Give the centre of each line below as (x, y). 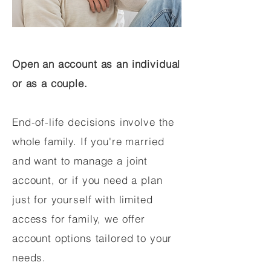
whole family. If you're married (88, 141)
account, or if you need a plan (87, 180)
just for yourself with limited (83, 199)
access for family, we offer (79, 219)
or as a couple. (50, 83)
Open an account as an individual (96, 64)
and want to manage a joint (80, 161)
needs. (29, 257)
